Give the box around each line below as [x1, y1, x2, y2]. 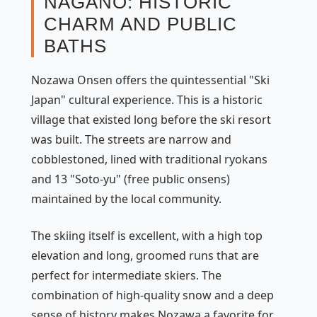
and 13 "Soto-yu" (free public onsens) [31, 171, 230, 187]
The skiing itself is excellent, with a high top [31, 227, 263, 243]
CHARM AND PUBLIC [44, 13, 237, 35]
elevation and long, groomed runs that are [31, 247, 259, 263]
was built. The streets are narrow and [31, 131, 231, 147]
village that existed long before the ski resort [31, 111, 271, 127]
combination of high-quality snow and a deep [31, 287, 274, 303]
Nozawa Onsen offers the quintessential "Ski [31, 71, 270, 88]
